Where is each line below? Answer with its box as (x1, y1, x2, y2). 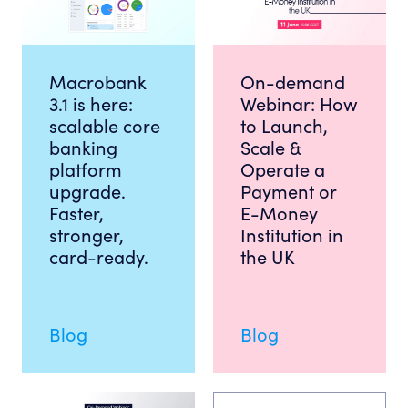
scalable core (49, 114, 160, 138)
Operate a (240, 158, 325, 182)
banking (49, 136, 117, 160)
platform (49, 158, 122, 182)
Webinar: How (240, 92, 358, 117)
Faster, (49, 201, 104, 226)
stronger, (49, 223, 124, 248)
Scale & (240, 136, 301, 160)
